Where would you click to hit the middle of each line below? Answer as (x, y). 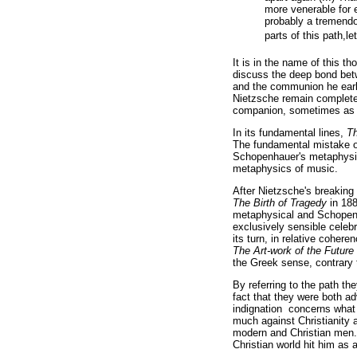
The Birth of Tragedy (280, 202)
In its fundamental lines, (290, 132)
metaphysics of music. (285, 168)
